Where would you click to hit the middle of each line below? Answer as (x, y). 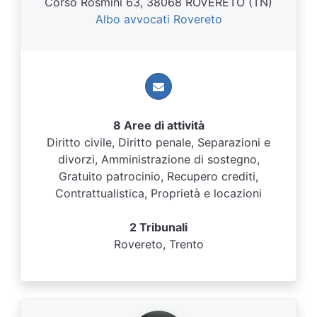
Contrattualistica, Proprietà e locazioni (158, 193)
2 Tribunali (158, 227)
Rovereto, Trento (158, 244)
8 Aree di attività (158, 125)
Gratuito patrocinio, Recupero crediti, (158, 176)
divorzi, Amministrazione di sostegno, (158, 159)
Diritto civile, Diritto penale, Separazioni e (158, 142)
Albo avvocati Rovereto (158, 19)
